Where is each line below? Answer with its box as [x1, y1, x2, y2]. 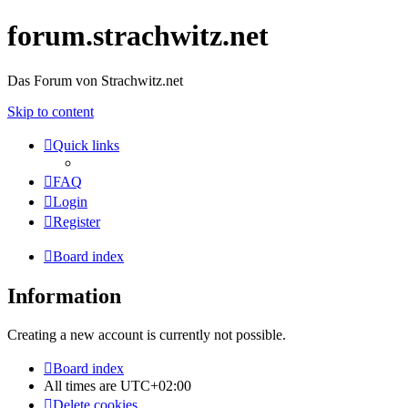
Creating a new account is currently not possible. [7, 326, 286, 342]
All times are [44, 377, 120, 393]
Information [7, 283, 121, 308]
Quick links [53, 137, 119, 153]
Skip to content [7, 103, 94, 119]
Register [53, 213, 100, 229]
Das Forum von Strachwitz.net [7, 72, 183, 88]
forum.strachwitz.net [7, 19, 269, 53]
